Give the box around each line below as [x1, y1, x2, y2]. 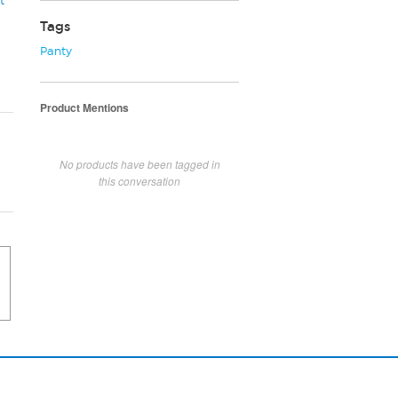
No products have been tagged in [59, 155, 220, 171]
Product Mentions [40, 99, 129, 115]
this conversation [99, 172, 180, 188]
